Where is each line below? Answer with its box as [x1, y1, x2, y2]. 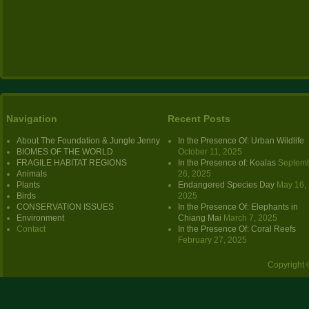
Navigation [6, 112, 57, 124]
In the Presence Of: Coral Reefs [178, 223, 296, 234]
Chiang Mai [178, 212, 221, 223]
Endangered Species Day [178, 179, 275, 190]
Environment [17, 212, 64, 223]
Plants [17, 179, 40, 190]
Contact [17, 223, 46, 234]
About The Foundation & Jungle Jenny [17, 135, 160, 146]
